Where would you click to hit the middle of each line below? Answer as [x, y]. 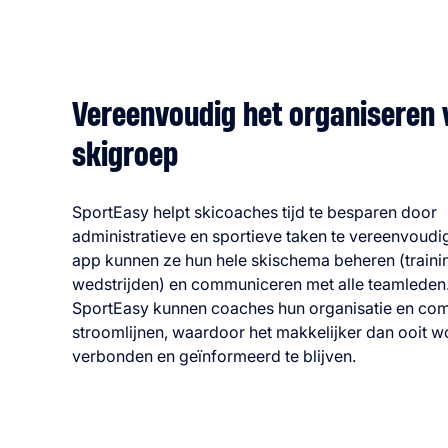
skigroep [125, 155]
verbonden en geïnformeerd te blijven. [214, 355]
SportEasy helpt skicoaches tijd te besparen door [254, 211]
